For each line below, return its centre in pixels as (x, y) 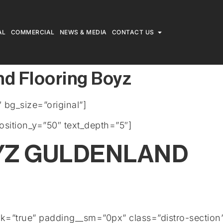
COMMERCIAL (33, 32)
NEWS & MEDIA (83, 32)
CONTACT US (133, 32)
